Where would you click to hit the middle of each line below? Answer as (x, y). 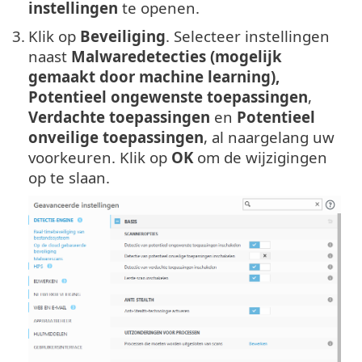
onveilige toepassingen (116, 137)
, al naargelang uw (269, 137)
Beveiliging (123, 36)
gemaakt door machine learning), (154, 77)
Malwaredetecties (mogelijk (177, 57)
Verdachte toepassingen (119, 117)
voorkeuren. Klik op (100, 158)
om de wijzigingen (260, 158)
